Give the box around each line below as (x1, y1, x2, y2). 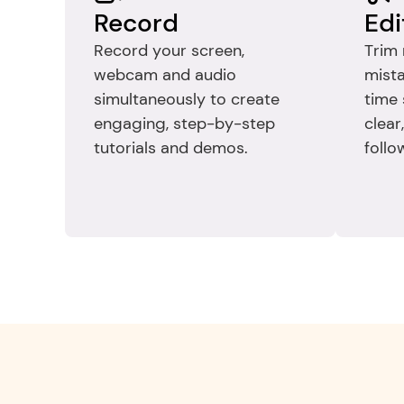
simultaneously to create (94, 88, 280, 110)
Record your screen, (94, 40, 244, 61)
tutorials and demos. (94, 137, 248, 159)
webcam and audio (94, 64, 236, 86)
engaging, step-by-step (94, 113, 275, 134)
